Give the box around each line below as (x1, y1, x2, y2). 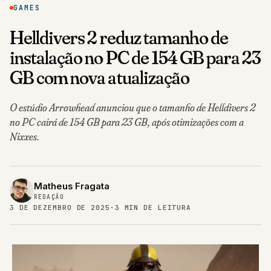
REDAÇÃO (34, 193, 65, 201)
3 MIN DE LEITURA (114, 203, 192, 212)
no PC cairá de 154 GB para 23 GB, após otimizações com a (10, 116, 244, 129)
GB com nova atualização (10, 65, 189, 90)
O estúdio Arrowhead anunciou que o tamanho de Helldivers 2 (10, 101, 255, 114)
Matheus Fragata (34, 181, 109, 192)
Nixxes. (10, 130, 39, 143)
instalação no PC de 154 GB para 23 (10, 45, 261, 70)
